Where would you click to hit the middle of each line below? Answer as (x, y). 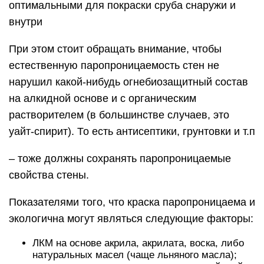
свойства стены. (49, 175)
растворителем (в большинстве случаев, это (119, 115)
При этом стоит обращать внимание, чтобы (115, 49)
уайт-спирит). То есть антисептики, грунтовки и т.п (132, 131)
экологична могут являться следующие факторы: (131, 219)
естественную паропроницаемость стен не (114, 65)
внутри (26, 22)
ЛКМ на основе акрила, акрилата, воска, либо (138, 243)
